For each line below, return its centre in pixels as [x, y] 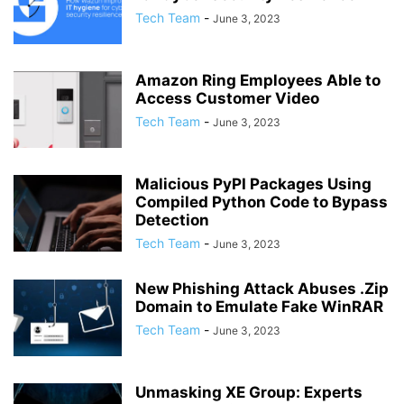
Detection [172, 220]
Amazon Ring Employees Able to [258, 80]
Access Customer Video [227, 98]
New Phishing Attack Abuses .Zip [262, 288]
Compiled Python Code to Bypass [262, 202]
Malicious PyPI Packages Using [253, 184]
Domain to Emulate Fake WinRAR [259, 306]
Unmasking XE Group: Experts [249, 392]
